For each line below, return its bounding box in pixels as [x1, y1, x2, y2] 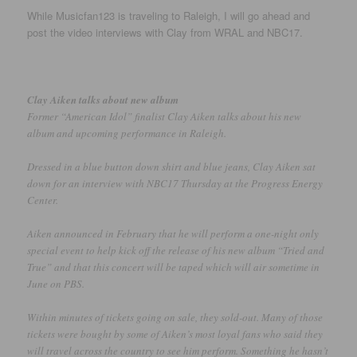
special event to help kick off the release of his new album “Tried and [27, 242, 325, 257]
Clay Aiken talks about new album [27, 92, 179, 107]
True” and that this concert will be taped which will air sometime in [27, 259, 320, 274]
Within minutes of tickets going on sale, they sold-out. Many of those [27, 310, 324, 325]
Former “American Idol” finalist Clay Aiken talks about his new [27, 108, 302, 124]
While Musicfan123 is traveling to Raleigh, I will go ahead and [27, 8, 311, 24]
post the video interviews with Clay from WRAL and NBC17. [27, 25, 304, 41]
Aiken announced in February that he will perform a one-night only [27, 226, 320, 241]
